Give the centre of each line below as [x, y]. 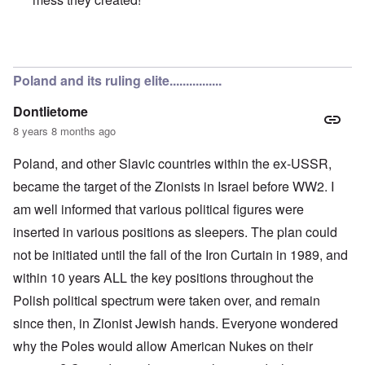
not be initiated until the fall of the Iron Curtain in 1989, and [180, 255]
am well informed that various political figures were [158, 209]
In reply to [62, 51]
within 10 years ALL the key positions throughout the [163, 278]
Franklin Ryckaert [284, 51]
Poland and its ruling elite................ [117, 81]
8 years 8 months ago [64, 131]
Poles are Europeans [152, 51]
